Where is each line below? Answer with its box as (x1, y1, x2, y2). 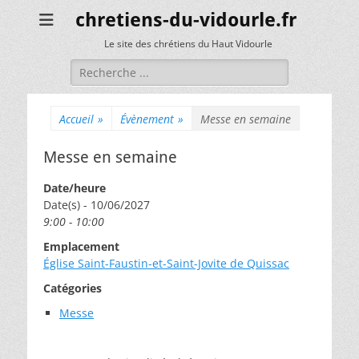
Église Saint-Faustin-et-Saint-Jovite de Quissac (43, 256, 289, 271)
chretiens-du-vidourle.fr (75, 9, 296, 31)
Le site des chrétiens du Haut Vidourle (103, 37, 272, 50)
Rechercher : (70, 59, 138, 75)
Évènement (120, 111, 174, 127)
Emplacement (43, 239, 119, 254)
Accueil (59, 111, 94, 127)
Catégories (43, 280, 102, 296)
